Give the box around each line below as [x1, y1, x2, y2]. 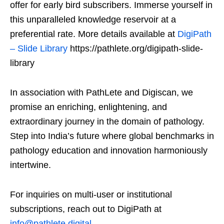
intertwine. [10, 160, 51, 170]
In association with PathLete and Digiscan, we [10, 87, 193, 98]
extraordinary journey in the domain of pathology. [10, 116, 204, 127]
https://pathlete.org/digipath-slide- [67, 43, 203, 54]
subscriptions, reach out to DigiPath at [10, 204, 161, 214]
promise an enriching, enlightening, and [10, 102, 167, 112]
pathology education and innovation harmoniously [10, 145, 207, 156]
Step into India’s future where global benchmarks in [10, 131, 214, 141]
